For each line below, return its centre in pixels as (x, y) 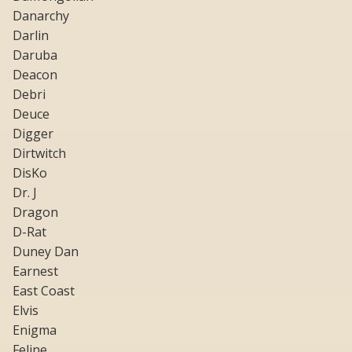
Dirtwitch (39, 154)
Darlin (31, 36)
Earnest (35, 271)
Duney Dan (46, 252)
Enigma (35, 330)
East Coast (44, 291)
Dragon (35, 213)
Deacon (35, 75)
